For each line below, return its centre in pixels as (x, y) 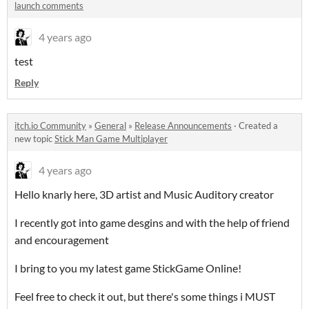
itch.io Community (50, 126)
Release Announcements (183, 126)
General (110, 126)
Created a (258, 126)
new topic (34, 139)
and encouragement (62, 240)
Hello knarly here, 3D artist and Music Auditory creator (144, 195)
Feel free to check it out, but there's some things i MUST (145, 297)
